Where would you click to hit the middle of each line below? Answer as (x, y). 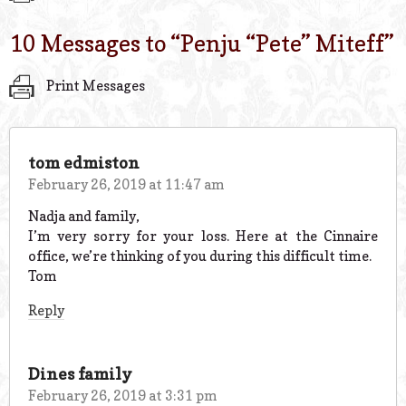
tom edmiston (84, 162)
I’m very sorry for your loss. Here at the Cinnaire (203, 236)
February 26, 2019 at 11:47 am (126, 184)
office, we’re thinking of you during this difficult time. (200, 256)
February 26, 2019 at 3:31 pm (123, 395)
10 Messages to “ (95, 43)
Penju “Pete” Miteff (282, 43)
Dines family (80, 373)
